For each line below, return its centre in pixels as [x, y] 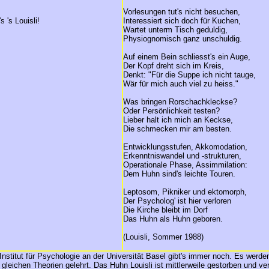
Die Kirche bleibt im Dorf [165, 210]
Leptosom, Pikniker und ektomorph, [185, 192]
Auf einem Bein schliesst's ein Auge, [187, 57]
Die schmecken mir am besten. [177, 129]
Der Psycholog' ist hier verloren [177, 201]
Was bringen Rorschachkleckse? [180, 102]
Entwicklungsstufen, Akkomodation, [185, 147]
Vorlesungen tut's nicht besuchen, [182, 12]
